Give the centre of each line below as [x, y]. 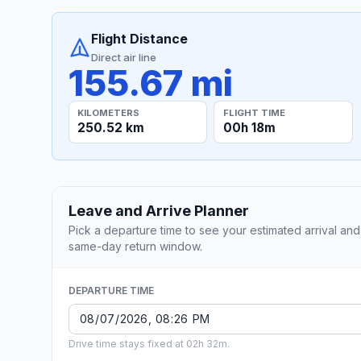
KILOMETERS [109, 112]
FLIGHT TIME [254, 112]
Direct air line [124, 57]
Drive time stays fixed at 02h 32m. [149, 344]
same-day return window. [135, 246]
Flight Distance [139, 39]
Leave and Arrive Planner [159, 210]
